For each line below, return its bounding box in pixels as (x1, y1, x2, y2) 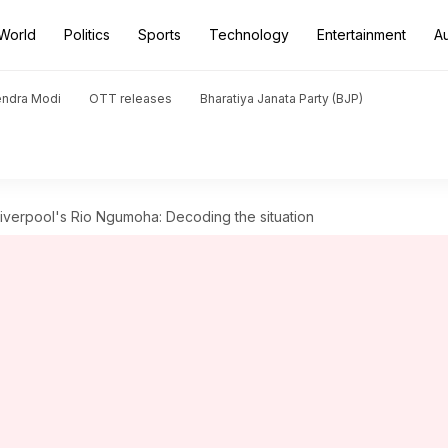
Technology (209, 26, 289, 43)
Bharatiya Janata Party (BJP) (200, 91, 363, 106)
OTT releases (89, 91, 172, 106)
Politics (64, 26, 110, 43)
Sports (138, 26, 181, 43)
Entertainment (317, 26, 406, 43)
